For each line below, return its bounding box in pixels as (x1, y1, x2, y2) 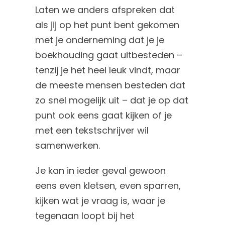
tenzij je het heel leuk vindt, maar (35, 64, 181, 77)
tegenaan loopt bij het (35, 209, 135, 222)
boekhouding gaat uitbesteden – (35, 49, 183, 62)
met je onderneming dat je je (35, 34, 165, 47)
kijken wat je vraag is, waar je (35, 194, 166, 207)
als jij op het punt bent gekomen (35, 19, 180, 32)
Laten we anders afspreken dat (35, 4, 175, 17)
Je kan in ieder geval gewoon (35, 164, 166, 177)
